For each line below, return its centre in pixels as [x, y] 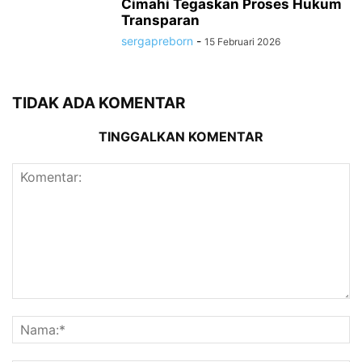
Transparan [160, 21]
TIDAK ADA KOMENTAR [99, 103]
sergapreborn [157, 41]
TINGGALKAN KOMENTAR [181, 137]
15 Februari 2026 [242, 42]
